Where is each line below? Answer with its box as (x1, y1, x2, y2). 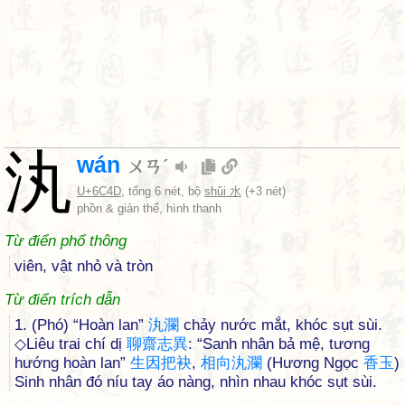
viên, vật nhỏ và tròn (14, 258, 153, 275)
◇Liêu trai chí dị (14, 335, 127, 353)
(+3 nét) (241, 184, 286, 198)
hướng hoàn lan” (14, 354, 130, 372)
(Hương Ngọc (262, 354, 363, 372)
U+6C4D (77, 184, 121, 198)
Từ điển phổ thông (5, 232, 127, 250)
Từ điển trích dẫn (5, 291, 120, 308)
